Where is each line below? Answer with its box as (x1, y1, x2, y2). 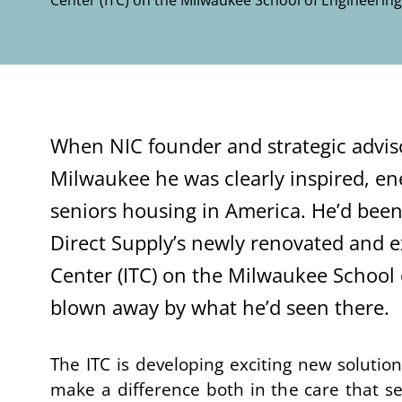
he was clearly (155, 164, 290, 191)
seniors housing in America (50, 197, 301, 223)
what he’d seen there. (191, 293, 395, 320)
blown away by (50, 293, 191, 320)
